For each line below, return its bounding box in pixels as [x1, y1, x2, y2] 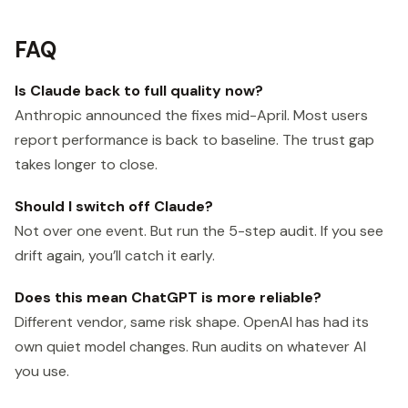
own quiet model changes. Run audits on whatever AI [15, 337, 366, 356]
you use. [15, 362, 69, 381]
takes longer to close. [15, 154, 158, 174]
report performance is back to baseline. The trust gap [15, 129, 374, 149]
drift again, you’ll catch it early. [15, 245, 215, 265]
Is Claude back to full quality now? [15, 80, 263, 100]
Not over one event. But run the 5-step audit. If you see [15, 220, 383, 240]
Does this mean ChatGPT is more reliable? [15, 288, 321, 307]
